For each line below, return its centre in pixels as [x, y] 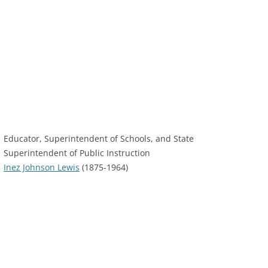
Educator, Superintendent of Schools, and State [99, 138]
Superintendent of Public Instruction [77, 153]
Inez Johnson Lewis [42, 167]
